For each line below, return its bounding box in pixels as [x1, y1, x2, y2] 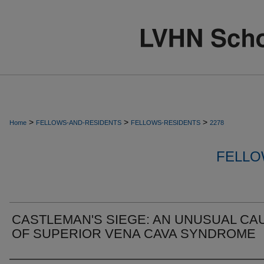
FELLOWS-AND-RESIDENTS [36, 119, 121, 126]
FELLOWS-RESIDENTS [131, 119, 200, 126]
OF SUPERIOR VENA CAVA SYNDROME [12, 226, 256, 241]
